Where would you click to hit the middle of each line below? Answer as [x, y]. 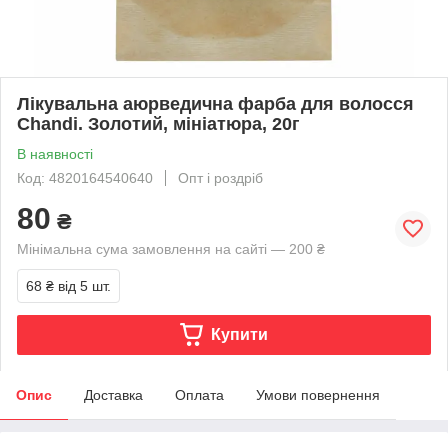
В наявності [55, 153]
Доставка [113, 394]
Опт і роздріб [220, 177]
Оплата [199, 394]
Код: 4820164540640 [85, 177]
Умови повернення [318, 394]
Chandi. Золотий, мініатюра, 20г [158, 123]
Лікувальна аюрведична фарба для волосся [215, 103]
